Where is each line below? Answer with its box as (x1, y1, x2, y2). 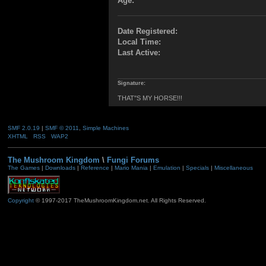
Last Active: (118, 47, 161, 57)
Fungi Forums (106, 156, 159, 165)
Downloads (45, 164, 75, 172)
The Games (7, 164, 40, 172)
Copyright (7, 197, 34, 204)
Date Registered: (118, 26, 178, 36)
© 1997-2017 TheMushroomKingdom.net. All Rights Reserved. (33, 197, 206, 204)
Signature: (118, 80, 146, 86)
